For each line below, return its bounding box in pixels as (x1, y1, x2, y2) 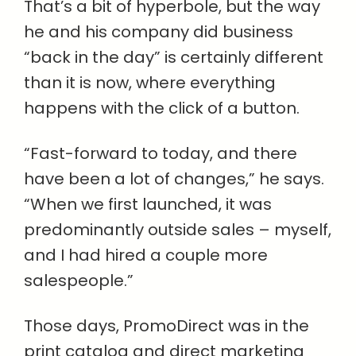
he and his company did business (24, 21, 293, 43)
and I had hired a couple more (24, 244, 268, 266)
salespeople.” (24, 269, 133, 292)
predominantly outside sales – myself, (24, 219, 331, 241)
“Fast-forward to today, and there (24, 142, 297, 164)
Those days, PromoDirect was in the (24, 315, 309, 337)
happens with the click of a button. (24, 97, 300, 119)
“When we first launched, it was (24, 193, 272, 215)
